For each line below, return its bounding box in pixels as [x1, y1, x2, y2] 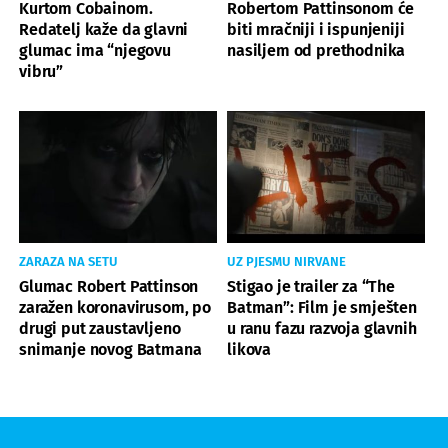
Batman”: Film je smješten [227, 297, 417, 317]
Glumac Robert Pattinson [19, 276, 199, 296]
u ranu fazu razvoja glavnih [227, 318, 417, 338]
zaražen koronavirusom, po [19, 297, 211, 317]
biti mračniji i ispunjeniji [227, 19, 405, 39]
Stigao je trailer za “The [227, 276, 395, 296]
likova [227, 339, 272, 359]
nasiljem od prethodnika [227, 40, 406, 60]
